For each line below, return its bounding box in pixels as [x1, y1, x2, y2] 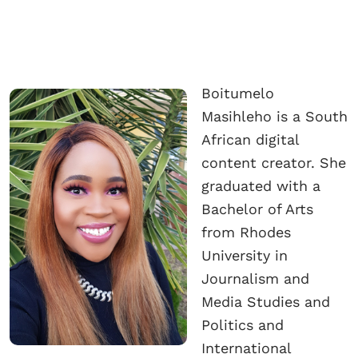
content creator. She [201, 154, 346, 172]
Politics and [201, 316, 284, 334]
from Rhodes [201, 224, 291, 241]
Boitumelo [201, 85, 274, 102]
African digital [201, 131, 299, 149]
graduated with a [201, 177, 320, 195]
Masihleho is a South [201, 108, 348, 125]
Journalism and [201, 270, 309, 288]
